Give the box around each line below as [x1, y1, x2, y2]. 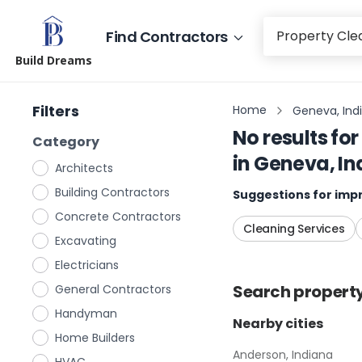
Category [32, 133, 99, 151]
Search [233, 280, 294, 303]
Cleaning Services [243, 221, 345, 237]
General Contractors [55, 281, 171, 297]
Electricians [55, 257, 119, 273]
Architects [55, 160, 113, 176]
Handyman [55, 305, 117, 322]
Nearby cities [233, 314, 323, 333]
